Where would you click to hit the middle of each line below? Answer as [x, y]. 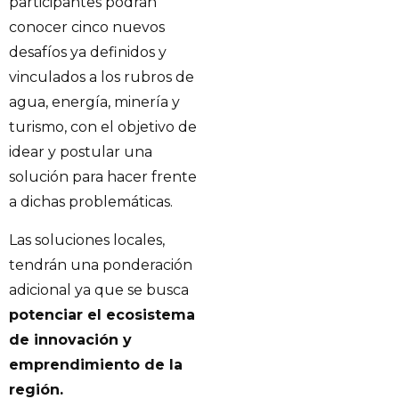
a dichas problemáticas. [91, 202]
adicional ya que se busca [99, 289]
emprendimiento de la [96, 364]
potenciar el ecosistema [102, 314]
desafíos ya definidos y [88, 53]
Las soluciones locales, [87, 240]
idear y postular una [81, 152]
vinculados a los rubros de [102, 77]
